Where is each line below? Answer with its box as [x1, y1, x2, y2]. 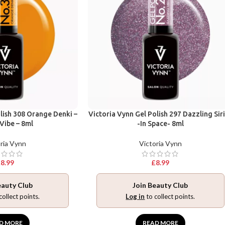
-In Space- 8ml [137, 119, 184, 128]
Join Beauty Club [133, 180, 188, 189]
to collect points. [145, 192, 195, 200]
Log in [126, 192, 145, 200]
